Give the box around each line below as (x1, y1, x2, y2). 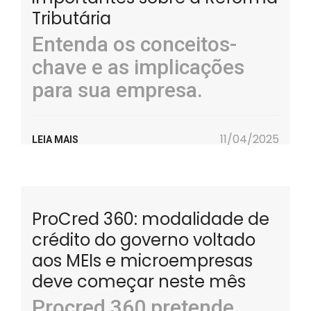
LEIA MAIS (32, 134, 78, 145)
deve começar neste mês (32, 270, 246, 293)
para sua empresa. (32, 78, 203, 102)
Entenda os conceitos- (32, 32, 237, 56)
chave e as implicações (32, 55, 244, 79)
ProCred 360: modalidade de (32, 208, 269, 230)
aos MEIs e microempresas (32, 249, 253, 272)
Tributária (32, 7, 111, 30)
